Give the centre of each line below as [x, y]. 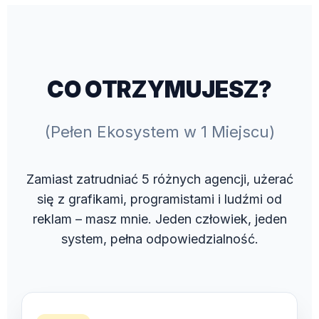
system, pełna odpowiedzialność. [159, 239]
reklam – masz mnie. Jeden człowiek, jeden [159, 219]
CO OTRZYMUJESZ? [159, 90]
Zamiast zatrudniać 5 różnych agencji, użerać [159, 179]
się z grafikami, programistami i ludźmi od [159, 199]
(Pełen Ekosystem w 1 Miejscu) [159, 131]
